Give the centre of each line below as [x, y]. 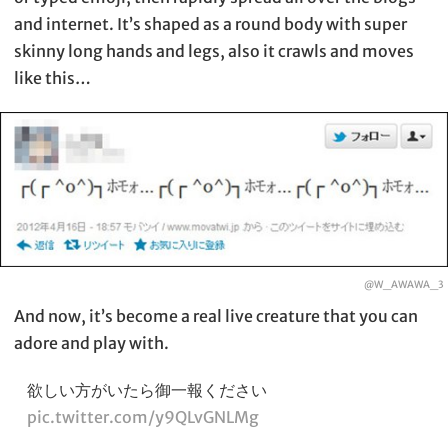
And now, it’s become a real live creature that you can [216, 316]
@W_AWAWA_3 [403, 285]
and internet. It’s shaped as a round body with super [210, 24]
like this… [52, 78]
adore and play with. [91, 343]
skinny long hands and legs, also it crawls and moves [214, 51]
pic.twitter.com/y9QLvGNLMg [142, 417]
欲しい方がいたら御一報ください [146, 390]
